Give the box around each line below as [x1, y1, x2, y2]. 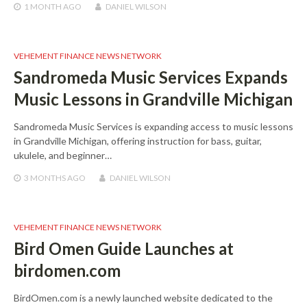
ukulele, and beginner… [14, 149, 112, 161]
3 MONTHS [24, 172, 66, 183]
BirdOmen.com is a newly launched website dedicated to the [14, 291, 273, 304]
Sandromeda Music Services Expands [14, 66, 288, 87]
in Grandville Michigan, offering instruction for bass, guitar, [14, 134, 262, 147]
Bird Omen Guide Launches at [14, 238, 234, 258]
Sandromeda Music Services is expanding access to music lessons [14, 120, 293, 132]
